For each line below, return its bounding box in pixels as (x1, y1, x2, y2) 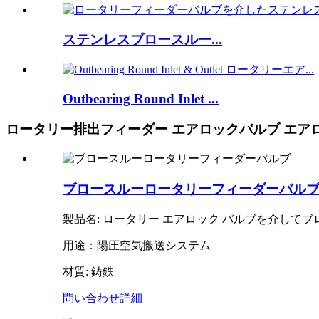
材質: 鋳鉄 (63, 265, 114, 278)
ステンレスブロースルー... (63, 32, 222, 48)
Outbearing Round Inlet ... (63, 90, 219, 106)
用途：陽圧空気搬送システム (63, 239, 211, 251)
